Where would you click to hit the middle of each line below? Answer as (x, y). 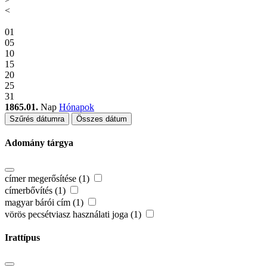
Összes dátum (102, 119)
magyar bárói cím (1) (45, 202)
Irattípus (22, 237)
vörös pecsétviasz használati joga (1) (74, 214)
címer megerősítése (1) (48, 178)
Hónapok (77, 107)
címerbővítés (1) (36, 190)
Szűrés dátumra (37, 119)
